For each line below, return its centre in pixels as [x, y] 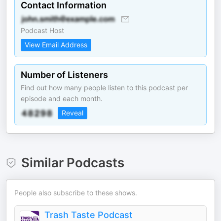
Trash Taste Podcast [89, 215]
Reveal [73, 113]
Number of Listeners [64, 75]
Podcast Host [42, 30]
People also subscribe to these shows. [76, 193]
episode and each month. [62, 98]
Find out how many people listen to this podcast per [104, 88]
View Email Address [56, 45]
